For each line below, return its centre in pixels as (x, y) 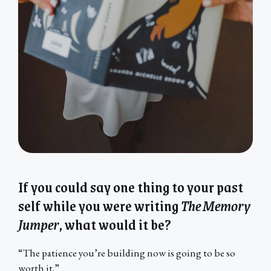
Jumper (38, 224)
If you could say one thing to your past (131, 187)
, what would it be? (115, 224)
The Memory (216, 206)
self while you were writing (100, 206)
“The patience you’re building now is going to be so (127, 253)
